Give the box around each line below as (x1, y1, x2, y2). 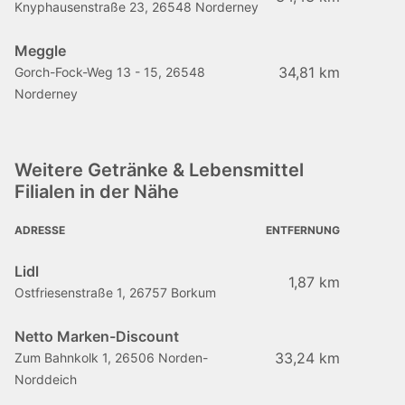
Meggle (14, 42, 66, 60)
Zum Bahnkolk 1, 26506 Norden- (14, 350, 208, 365)
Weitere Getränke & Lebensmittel (14, 159, 304, 181)
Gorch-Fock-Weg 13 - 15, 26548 (14, 64, 205, 80)
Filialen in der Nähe (14, 181, 179, 202)
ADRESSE (14, 223, 65, 237)
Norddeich (14, 372, 77, 387)
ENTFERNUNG (266, 223, 340, 237)
